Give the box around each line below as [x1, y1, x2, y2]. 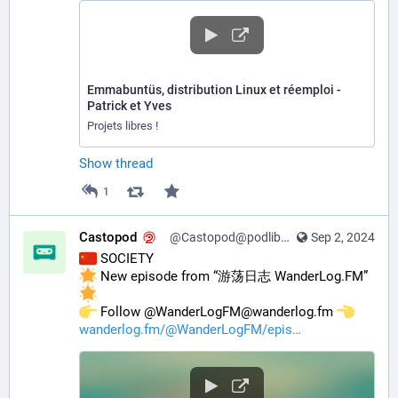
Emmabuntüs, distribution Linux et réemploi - [87, 83, 341, 98]
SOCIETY [97, 251, 154, 267]
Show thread [79, 155, 153, 172]
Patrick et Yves [87, 99, 171, 114]
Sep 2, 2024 [311, 230, 375, 245]
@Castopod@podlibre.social [169, 230, 281, 245]
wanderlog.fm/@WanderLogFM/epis [79, 322, 292, 338]
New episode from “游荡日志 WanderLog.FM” [97, 268, 371, 285]
